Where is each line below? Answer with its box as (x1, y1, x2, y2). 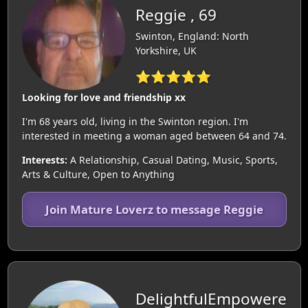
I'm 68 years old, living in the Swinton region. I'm (21, 115, 248, 128)
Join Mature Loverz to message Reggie (45, 201, 263, 217)
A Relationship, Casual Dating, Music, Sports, (67, 153, 278, 166)
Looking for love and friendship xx (21, 91, 186, 104)
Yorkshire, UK (135, 43, 197, 57)
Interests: (21, 153, 67, 166)
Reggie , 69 (135, 3, 217, 25)
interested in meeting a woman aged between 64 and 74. (21, 129, 287, 142)
